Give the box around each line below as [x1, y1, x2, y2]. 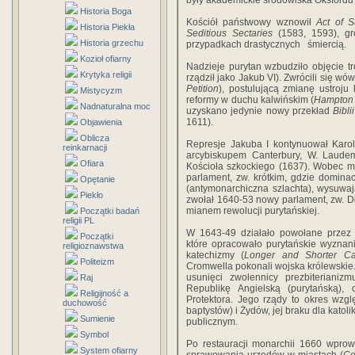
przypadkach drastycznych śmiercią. [186, 39, 346, 50]
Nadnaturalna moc [80, 101, 151, 111]
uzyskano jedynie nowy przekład [186, 105, 333, 116]
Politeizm [80, 257, 114, 266]
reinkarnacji [63, 143, 107, 152]
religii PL [63, 216, 94, 225]
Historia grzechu [80, 38, 143, 48]
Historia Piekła [80, 22, 135, 32]
